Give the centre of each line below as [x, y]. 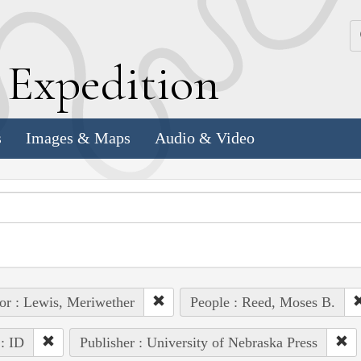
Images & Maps [78, 138]
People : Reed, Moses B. [262, 302]
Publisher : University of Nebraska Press [198, 342]
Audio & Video [205, 138]
